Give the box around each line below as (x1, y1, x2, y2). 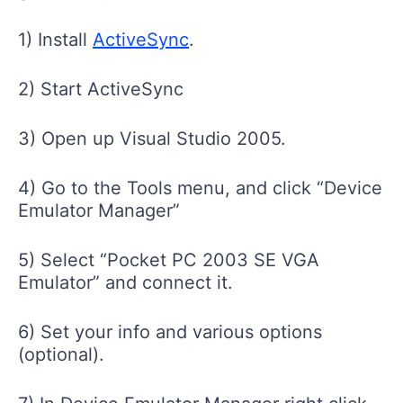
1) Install (18, 28, 93, 50)
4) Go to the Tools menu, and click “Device (18, 176, 382, 199)
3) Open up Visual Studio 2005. (18, 127, 286, 149)
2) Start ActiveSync (18, 77, 184, 100)
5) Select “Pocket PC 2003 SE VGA (18, 248, 319, 271)
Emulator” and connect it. (18, 271, 233, 293)
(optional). (18, 343, 104, 365)
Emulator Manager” (18, 199, 180, 221)
